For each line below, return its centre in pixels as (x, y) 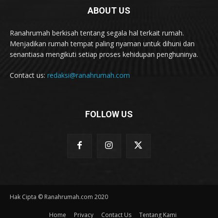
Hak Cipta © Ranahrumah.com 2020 (59, 197)
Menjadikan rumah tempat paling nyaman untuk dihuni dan (102, 43)
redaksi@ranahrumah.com (89, 75)
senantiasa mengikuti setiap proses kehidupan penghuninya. (104, 54)
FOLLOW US (109, 114)
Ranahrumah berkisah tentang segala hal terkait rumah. (97, 33)
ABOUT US (109, 10)
